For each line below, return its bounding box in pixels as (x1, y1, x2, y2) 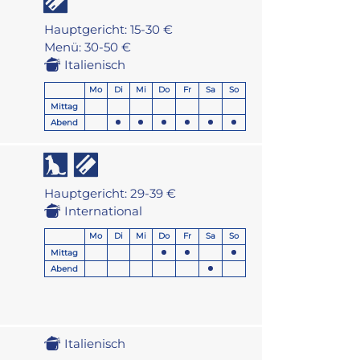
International (63, 203, 142, 219)
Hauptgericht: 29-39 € (43, 186, 176, 202)
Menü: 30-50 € (43, 39, 131, 55)
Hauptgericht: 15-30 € (43, 22, 173, 38)
